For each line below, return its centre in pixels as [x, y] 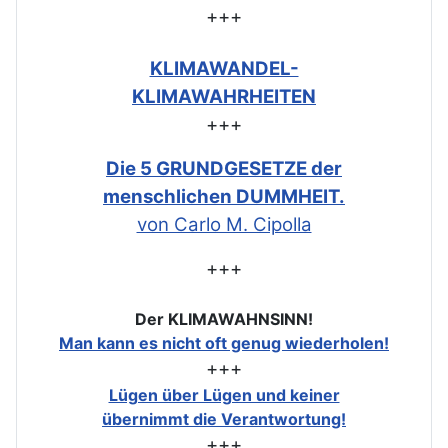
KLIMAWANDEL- [224, 69]
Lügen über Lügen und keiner [224, 395]
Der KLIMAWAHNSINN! [224, 319]
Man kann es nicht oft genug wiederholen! [224, 343]
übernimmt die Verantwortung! [224, 419]
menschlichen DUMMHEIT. [224, 197]
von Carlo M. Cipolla [224, 225]
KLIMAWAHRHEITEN [224, 97]
